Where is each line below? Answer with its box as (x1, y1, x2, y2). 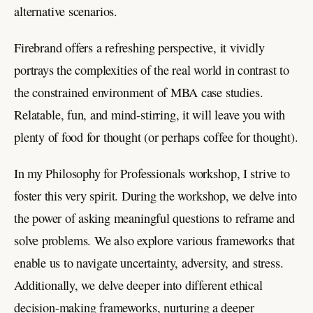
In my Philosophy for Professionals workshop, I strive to (14, 165, 290, 182)
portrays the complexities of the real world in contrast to (14, 61, 289, 79)
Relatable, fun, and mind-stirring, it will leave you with (14, 106, 286, 124)
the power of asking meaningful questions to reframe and (14, 210, 295, 227)
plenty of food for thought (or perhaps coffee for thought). (14, 129, 298, 146)
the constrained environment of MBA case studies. (14, 84, 263, 101)
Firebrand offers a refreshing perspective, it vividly (14, 39, 265, 57)
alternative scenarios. (14, 3, 118, 20)
